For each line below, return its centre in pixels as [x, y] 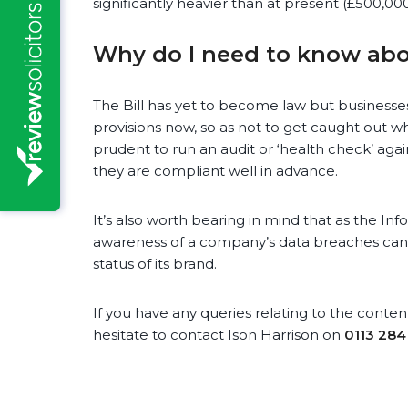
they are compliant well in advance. [215, 171]
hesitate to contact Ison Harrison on [219, 335]
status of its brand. [155, 264]
